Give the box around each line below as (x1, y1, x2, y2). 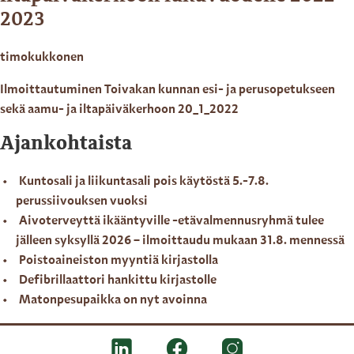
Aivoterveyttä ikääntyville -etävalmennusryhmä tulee (19, 215, 324, 228)
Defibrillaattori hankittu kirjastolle (19, 274, 217, 288)
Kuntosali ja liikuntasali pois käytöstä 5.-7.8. (19, 175, 269, 189)
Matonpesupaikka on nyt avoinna (19, 294, 207, 307)
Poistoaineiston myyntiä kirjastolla (19, 254, 218, 268)
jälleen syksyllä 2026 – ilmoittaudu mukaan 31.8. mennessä (16, 235, 345, 248)
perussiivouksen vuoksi (16, 195, 148, 209)
